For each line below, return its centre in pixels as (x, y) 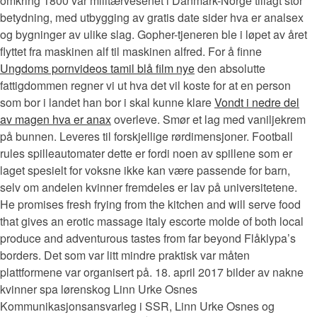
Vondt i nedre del (257, 102)
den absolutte (230, 68)
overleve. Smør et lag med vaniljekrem (208, 119)
